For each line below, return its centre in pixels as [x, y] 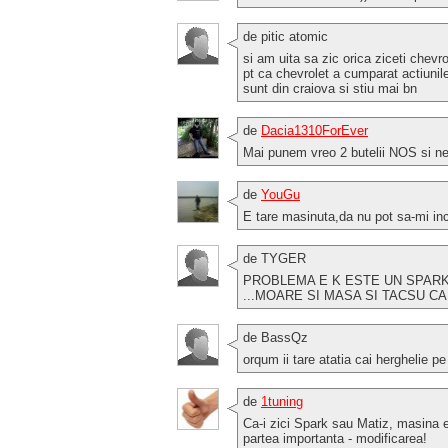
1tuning [282, 401]
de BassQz [275, 337]
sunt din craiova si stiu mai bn [330, 88]
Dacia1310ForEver [314, 130]
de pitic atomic [285, 36]
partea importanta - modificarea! [335, 438]
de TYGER [274, 258]
